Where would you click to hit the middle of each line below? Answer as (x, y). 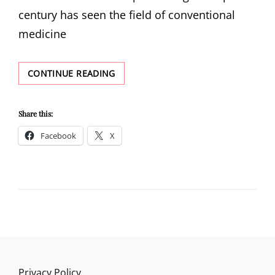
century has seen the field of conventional (127, 15)
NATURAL (135, 99)
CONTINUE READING (72, 73)
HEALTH (131, 111)
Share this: (36, 114)
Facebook (58, 136)
